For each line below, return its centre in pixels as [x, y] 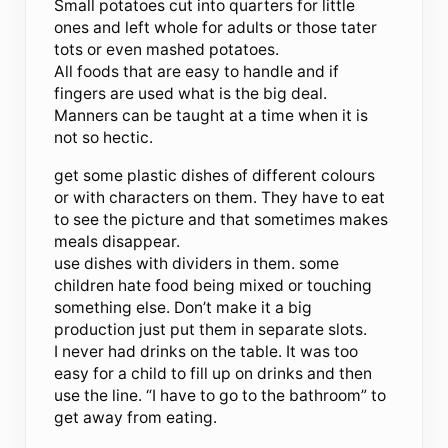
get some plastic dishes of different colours [215, 175]
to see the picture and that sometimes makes [221, 219]
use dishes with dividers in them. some [197, 263]
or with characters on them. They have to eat [220, 197]
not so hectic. [104, 137]
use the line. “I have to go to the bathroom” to [220, 395]
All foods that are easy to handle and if [197, 71]
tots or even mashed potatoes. [167, 49]
